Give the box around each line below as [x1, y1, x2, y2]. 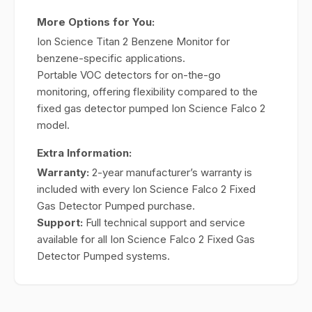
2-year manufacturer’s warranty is [89, 166, 252, 179]
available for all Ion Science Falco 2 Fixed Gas [37, 233, 255, 246]
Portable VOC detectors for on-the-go [37, 68, 221, 81]
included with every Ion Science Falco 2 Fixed [37, 182, 256, 196]
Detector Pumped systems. [37, 249, 170, 263]
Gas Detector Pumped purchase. [37, 199, 195, 212]
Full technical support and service [83, 216, 245, 229]
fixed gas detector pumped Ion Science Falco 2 [37, 102, 265, 115]
